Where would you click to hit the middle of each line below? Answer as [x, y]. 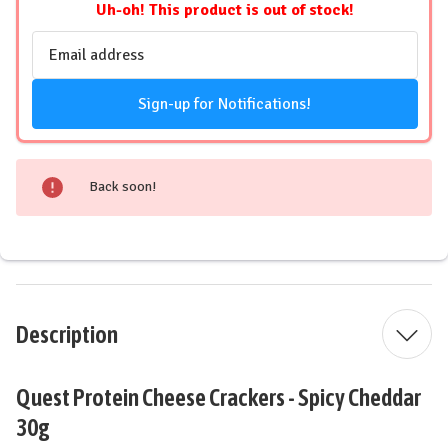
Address [59, 68]
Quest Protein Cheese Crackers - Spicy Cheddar [218, 398]
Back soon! [122, 187]
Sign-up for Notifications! [225, 104]
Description [67, 334]
